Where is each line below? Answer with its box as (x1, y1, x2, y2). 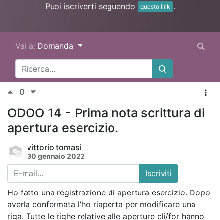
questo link (140, 3, 170, 11)
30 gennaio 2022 (27, 152, 85, 161)
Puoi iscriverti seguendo (45, 1, 137, 11)
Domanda (37, 41, 76, 51)
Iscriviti (145, 168, 172, 179)
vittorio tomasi (27, 142, 82, 153)
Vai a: (15, 41, 35, 51)
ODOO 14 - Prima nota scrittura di (7, 106, 205, 121)
